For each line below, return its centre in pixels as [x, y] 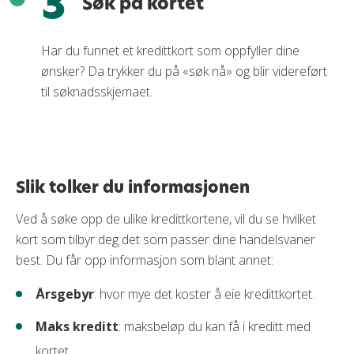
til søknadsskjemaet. [97, 92]
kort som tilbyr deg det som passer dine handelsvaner [166, 239]
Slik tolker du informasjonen [135, 187]
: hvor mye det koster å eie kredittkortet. [204, 294]
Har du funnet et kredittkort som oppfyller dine [170, 51]
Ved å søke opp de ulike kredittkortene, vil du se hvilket [166, 219]
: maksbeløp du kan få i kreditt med [215, 326]
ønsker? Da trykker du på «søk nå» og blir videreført [184, 71]
